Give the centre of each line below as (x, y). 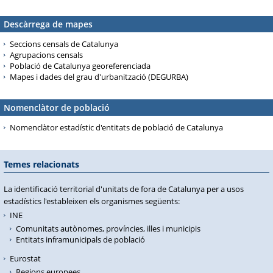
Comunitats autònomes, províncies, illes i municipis (108, 229)
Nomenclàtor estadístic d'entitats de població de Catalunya (116, 127)
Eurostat (25, 258)
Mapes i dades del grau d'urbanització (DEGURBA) (99, 77)
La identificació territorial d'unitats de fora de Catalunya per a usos (124, 189)
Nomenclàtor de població (57, 108)
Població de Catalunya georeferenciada (80, 66)
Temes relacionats (41, 164)
